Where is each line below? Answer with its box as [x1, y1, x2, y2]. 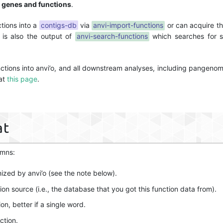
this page [7, 75, 37, 84]
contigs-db [40, 21, 77, 30]
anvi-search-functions [76, 32, 148, 41]
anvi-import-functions [93, 21, 164, 30]
